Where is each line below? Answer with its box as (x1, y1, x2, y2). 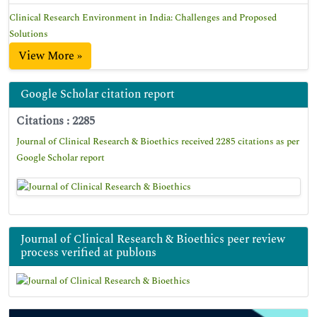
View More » (18, 47, 82, 64)
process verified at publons (21, 243, 156, 261)
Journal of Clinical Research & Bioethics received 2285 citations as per (16, 134, 299, 149)
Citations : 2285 (16, 113, 95, 129)
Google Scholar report (16, 151, 105, 165)
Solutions (9, 27, 48, 41)
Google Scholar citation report (21, 86, 175, 103)
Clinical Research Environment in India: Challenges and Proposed (9, 11, 277, 25)
